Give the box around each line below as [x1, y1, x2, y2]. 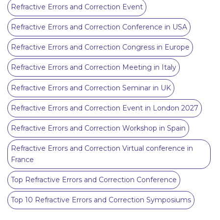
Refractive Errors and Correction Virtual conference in [11, 144, 193, 153]
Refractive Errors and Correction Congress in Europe [11, 43, 190, 52]
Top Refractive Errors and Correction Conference [11, 175, 177, 185]
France [11, 155, 34, 165]
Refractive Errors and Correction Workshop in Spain [11, 123, 186, 133]
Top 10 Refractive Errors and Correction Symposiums [11, 195, 191, 205]
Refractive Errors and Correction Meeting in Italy [11, 63, 176, 72]
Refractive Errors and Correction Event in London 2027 [11, 103, 198, 112]
